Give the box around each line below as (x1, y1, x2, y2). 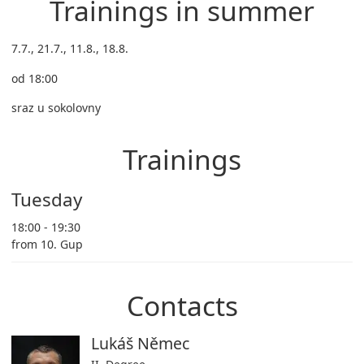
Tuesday (11, 186, 82, 212)
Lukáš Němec (91, 332, 189, 355)
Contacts (126, 287, 238, 325)
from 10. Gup (11, 236, 83, 252)
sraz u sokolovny (11, 100, 101, 116)
